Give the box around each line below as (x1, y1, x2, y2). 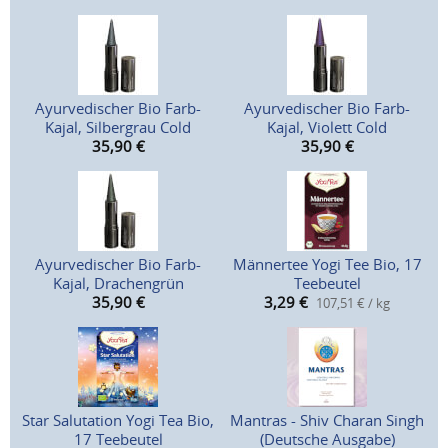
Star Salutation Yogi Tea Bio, (22, 410, 215, 431)
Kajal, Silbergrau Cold (45, 117, 192, 138)
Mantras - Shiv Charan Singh (230, 410, 424, 431)
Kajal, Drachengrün (52, 273, 184, 294)
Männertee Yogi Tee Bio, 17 (232, 254, 422, 275)
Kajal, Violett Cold (267, 117, 387, 138)
